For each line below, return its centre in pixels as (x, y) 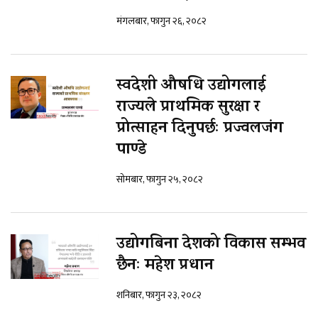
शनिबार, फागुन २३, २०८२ (159, 295)
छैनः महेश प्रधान (165, 267)
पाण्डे (131, 151)
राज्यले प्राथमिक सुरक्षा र (188, 108)
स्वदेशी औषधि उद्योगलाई (191, 87)
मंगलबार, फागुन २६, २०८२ (161, 21)
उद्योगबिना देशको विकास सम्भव (211, 245)
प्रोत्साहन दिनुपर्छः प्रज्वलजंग (200, 130)
